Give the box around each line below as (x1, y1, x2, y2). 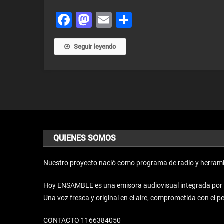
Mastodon (91, 10, 164, 29)
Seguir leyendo (73, 43, 116, 50)
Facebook (71, 10, 141, 29)
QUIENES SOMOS (53, 133, 116, 143)
